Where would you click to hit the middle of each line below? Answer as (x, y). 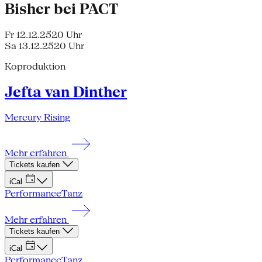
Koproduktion (35, 66)
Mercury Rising (37, 118)
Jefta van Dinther (66, 92)
